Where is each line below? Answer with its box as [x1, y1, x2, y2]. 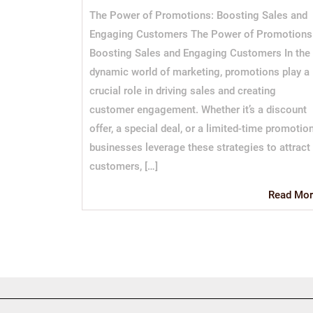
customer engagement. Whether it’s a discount [89, 103, 307, 117]
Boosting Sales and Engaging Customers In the [89, 47, 310, 60]
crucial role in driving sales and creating [89, 85, 276, 98]
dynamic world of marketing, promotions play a [89, 66, 310, 79]
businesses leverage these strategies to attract [89, 141, 310, 154]
